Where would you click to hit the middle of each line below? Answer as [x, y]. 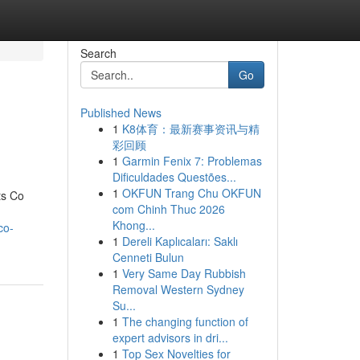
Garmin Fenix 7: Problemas [192, 161]
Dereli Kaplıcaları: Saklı [180, 241]
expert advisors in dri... [170, 337]
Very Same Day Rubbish [184, 273]
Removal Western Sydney [178, 289]
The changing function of [185, 321]
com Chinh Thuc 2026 [168, 209]
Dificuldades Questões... [174, 177]
